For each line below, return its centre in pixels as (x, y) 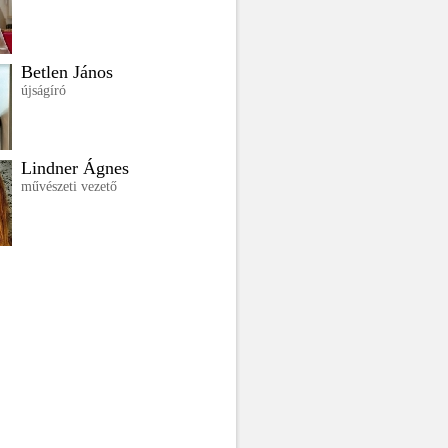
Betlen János (67, 72)
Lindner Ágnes (75, 168)
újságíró (43, 90)
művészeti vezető (69, 186)
